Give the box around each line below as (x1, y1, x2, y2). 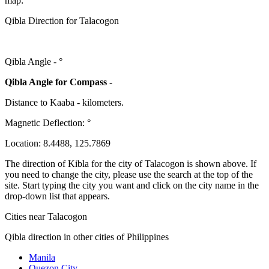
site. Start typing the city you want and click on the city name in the (5, 180, 259, 190)
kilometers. (82, 97, 124, 107)
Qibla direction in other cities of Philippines (5, 231, 169, 242)
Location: (5, 138, 43, 148)
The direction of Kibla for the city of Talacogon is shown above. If (5, 158, 256, 169)
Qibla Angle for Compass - (5, 76, 112, 87)
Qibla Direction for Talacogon (5, 15, 119, 26)
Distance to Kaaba (5, 97, 74, 107)
